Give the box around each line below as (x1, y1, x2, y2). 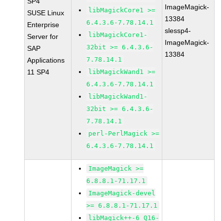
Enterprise (27, 21, 60, 29)
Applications (27, 56, 65, 64)
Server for (27, 33, 59, 40)
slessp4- (165, 27, 191, 35)
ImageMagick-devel (88, 189, 156, 197)
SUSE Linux (27, 9, 65, 17)
